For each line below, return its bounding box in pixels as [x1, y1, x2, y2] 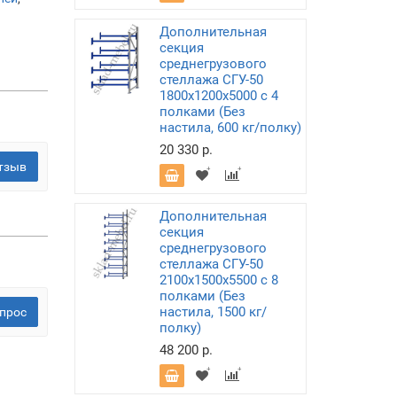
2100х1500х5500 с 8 [159, 272, 278, 288]
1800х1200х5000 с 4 [159, 88, 278, 104]
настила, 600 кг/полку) [159, 120, 301, 136]
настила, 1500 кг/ [159, 304, 267, 320]
